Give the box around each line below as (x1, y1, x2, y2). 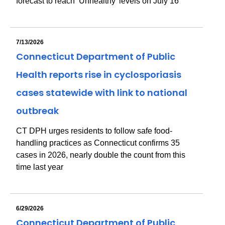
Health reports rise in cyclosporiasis (16, 68, 181, 81)
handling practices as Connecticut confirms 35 (16, 139, 180, 147)
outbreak (16, 104, 59, 117)
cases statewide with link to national (16, 86, 187, 99)
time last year (16, 163, 63, 171)
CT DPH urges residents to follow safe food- (16, 127, 172, 135)
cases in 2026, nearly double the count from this (16, 151, 185, 159)
